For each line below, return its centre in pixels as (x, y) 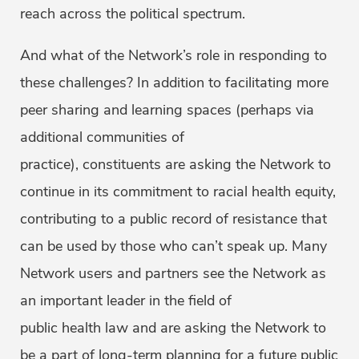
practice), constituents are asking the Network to (175, 165)
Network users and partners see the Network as (173, 274)
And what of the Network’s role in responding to (173, 56)
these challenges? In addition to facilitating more (174, 83)
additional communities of (102, 137)
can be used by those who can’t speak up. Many (173, 246)
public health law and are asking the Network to (173, 328)
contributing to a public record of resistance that (173, 219)
